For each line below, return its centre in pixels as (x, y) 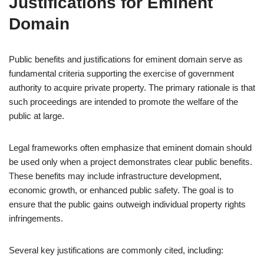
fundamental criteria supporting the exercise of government (121, 73)
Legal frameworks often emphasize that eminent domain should (130, 148)
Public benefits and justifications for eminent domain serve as (126, 59)
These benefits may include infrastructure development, (115, 176)
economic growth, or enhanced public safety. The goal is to (121, 190)
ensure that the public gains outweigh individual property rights (127, 204)
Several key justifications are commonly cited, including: (116, 250)
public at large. (37, 116)
